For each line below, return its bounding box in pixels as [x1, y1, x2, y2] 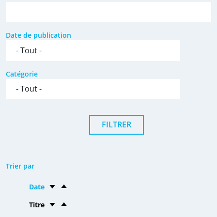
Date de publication [6, 31, 71, 40]
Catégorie [6, 69, 38, 78]
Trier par [6, 161, 34, 170]
